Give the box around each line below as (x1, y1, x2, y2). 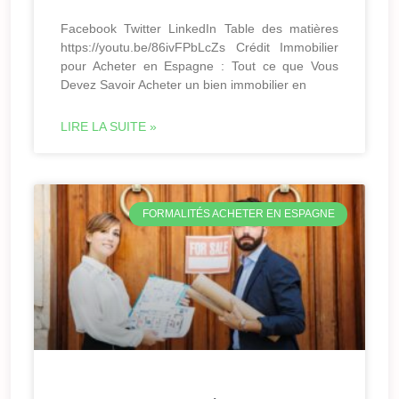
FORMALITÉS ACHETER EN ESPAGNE (142, 208, 335, 221)
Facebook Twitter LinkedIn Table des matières (61, 21, 338, 37)
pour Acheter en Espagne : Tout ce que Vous (61, 59, 338, 74)
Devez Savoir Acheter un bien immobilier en (61, 77, 306, 93)
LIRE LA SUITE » (61, 119, 157, 134)
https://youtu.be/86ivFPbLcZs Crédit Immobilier (61, 40, 338, 55)
